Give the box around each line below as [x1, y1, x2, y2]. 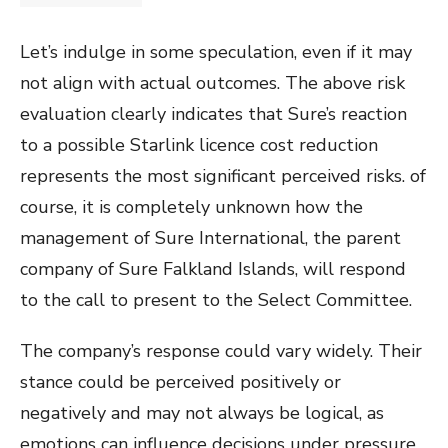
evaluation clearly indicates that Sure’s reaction [20, 101, 407, 126]
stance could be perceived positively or [20, 369, 341, 394]
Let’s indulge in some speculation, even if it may [20, 39, 412, 64]
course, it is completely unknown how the [20, 194, 363, 219]
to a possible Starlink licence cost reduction [20, 132, 378, 157]
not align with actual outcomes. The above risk [20, 70, 405, 95]
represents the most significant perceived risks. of [20, 163, 426, 188]
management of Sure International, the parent [20, 225, 401, 250]
